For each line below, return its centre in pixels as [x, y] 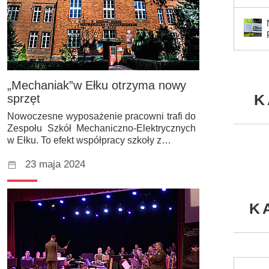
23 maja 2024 [55, 164]
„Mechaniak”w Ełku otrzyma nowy [97, 85]
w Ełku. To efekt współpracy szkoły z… [89, 140]
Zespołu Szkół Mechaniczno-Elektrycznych [101, 128]
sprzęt [24, 98]
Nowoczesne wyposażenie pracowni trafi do [101, 116]
